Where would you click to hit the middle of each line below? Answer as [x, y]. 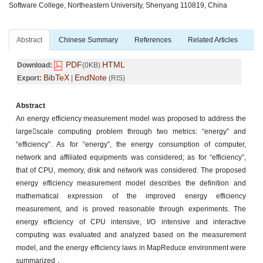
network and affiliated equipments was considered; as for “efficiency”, [131, 157]
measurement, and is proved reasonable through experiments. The [131, 209]
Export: [29, 78]
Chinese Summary [88, 40]
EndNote [91, 77]
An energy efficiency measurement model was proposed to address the [131, 118]
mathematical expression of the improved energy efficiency [131, 196]
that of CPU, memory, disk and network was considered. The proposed [131, 170]
